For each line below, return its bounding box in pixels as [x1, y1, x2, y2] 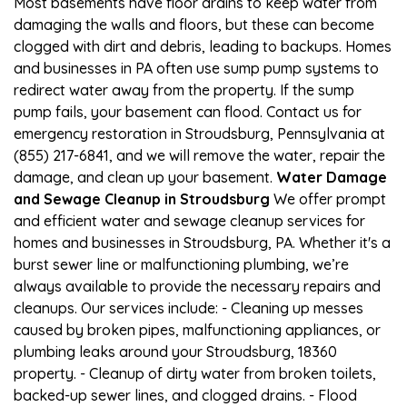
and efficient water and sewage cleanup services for [14, 211, 365, 230]
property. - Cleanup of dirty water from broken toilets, [14, 363, 376, 382]
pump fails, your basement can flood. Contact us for [14, 102, 362, 121]
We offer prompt [270, 189, 386, 208]
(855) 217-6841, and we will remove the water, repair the [14, 145, 385, 164]
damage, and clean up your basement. [14, 167, 276, 186]
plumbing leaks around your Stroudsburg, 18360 [14, 342, 337, 361]
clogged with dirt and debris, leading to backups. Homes [14, 36, 392, 55]
